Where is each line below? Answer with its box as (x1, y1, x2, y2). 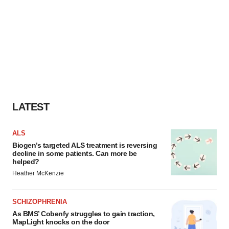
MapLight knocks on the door (12, 217, 109, 226)
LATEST (12, 101, 49, 112)
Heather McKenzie (12, 169, 64, 177)
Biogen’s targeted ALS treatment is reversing (12, 141, 157, 149)
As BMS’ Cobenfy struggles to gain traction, (12, 209, 155, 218)
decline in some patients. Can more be (12, 149, 137, 157)
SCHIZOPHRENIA (12, 197, 67, 205)
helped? (12, 157, 39, 166)
